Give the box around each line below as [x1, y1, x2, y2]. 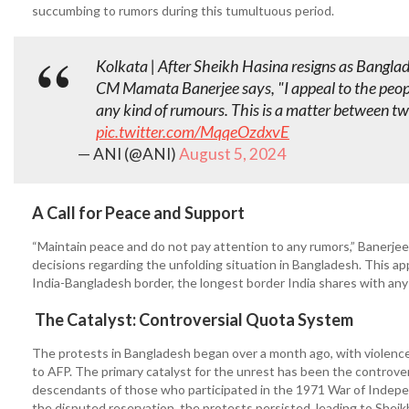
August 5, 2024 [179, 144, 286, 163]
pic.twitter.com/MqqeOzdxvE [96, 121, 289, 142]
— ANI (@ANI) [78, 144, 179, 163]
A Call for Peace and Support [32, 203, 245, 223]
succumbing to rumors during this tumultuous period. [32, 3, 337, 18]
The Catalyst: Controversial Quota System [32, 309, 353, 330]
